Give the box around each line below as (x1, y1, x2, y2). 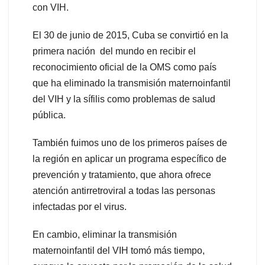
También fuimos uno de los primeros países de (33, 138, 227, 148)
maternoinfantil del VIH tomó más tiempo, (33, 245, 205, 256)
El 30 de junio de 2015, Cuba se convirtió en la (33, 30, 228, 41)
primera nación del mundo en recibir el (33, 46, 196, 57)
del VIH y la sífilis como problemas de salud (33, 94, 215, 105)
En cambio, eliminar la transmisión (33, 230, 177, 240)
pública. (33, 110, 66, 121)
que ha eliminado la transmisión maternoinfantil (33, 78, 231, 89)
